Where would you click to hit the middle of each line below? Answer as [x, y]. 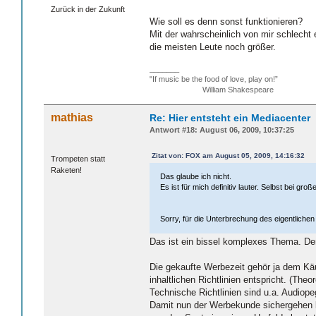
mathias [72, 118]
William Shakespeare [212, 90]
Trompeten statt [78, 158]
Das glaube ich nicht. [196, 177]
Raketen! [66, 170]
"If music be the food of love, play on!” [214, 79]
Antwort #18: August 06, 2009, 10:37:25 [222, 130]
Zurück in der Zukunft [88, 10]
